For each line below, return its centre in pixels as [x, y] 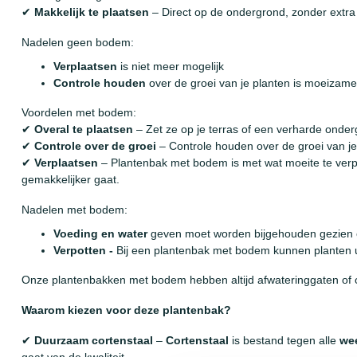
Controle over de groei [95, 146]
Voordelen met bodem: [79, 113]
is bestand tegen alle [284, 340]
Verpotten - [85, 250]
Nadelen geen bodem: [78, 43]
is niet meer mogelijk [172, 66]
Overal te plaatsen [84, 129]
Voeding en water [100, 233]
